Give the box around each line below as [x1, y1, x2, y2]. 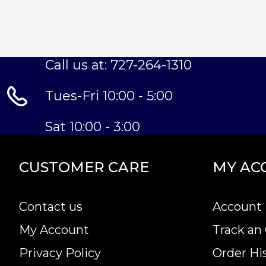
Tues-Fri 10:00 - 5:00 [45, 88, 173, 104]
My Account [19, 223, 89, 237]
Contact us [19, 199, 83, 214]
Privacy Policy [19, 246, 101, 260]
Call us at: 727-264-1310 [45, 57, 192, 73]
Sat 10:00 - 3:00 [45, 119, 140, 135]
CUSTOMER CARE [19, 159, 149, 176]
